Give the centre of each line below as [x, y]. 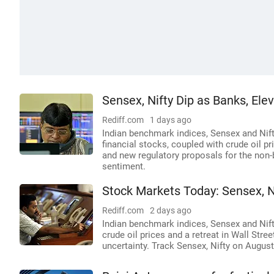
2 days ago [171, 210]
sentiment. [124, 166]
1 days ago [171, 120]
